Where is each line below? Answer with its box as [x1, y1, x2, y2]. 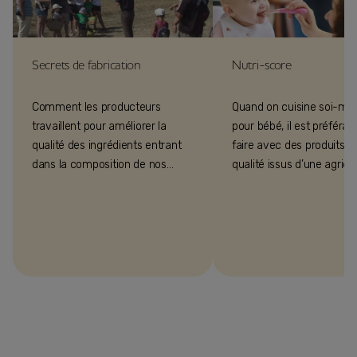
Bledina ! [32, 195, 73, 210]
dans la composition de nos [32, 157, 167, 171]
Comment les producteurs [32, 100, 161, 114]
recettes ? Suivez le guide [32, 176, 159, 190]
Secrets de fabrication [32, 56, 141, 73]
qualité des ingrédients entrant [32, 138, 182, 152]
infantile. [232, 195, 273, 210]
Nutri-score [232, 56, 292, 73]
